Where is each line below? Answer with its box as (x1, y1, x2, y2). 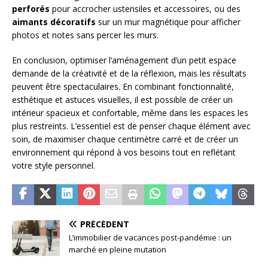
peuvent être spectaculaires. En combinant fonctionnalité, (12, 80, 234, 92)
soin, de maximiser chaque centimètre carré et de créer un (12, 133, 238, 145)
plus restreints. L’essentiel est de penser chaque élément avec (12, 120, 251, 132)
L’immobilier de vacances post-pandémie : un (69, 232, 232, 243)
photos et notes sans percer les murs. (12, 29, 159, 41)
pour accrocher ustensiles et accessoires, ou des (50, 2, 240, 14)
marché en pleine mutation (69, 243, 166, 255)
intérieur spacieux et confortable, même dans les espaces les (12, 106, 248, 118)
